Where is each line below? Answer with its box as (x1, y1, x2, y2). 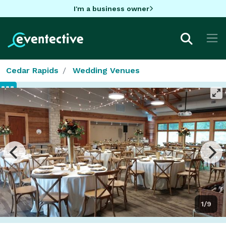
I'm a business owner (73, 4, 149, 13)
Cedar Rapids (6, 65, 59, 75)
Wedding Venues (73, 65, 140, 75)
